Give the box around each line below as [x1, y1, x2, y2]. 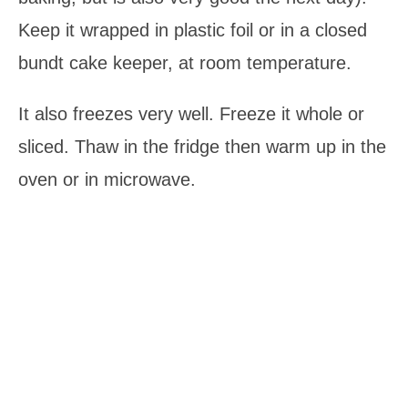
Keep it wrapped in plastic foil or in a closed [18, 19, 367, 40]
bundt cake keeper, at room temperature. [18, 52, 352, 73]
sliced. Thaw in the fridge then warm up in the [18, 136, 386, 157]
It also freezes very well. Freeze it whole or [18, 103, 364, 124]
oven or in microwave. [18, 168, 196, 189]
